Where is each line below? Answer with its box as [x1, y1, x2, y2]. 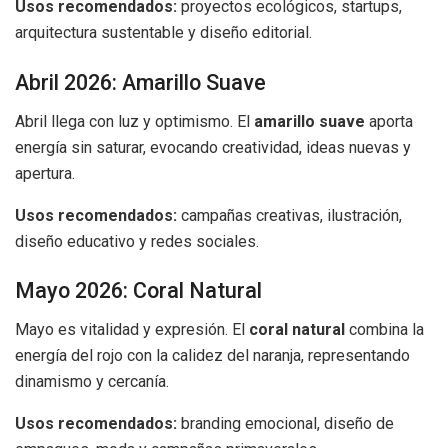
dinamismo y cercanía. [15, 371, 169, 391]
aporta [365, 111, 413, 131]
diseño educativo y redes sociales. [15, 231, 259, 251]
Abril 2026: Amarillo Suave [15, 69, 266, 95]
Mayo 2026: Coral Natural [15, 278, 262, 304]
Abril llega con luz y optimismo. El [15, 111, 254, 131]
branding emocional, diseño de [177, 413, 394, 433]
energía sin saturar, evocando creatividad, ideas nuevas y [15, 137, 411, 157]
